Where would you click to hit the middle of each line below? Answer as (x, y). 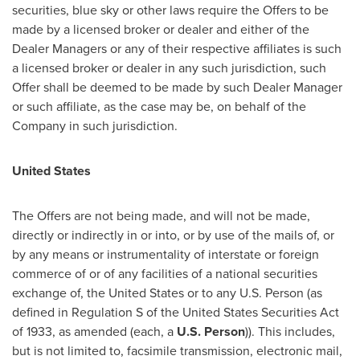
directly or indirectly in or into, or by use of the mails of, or (173, 235)
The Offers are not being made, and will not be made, (161, 216)
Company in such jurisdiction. (95, 126)
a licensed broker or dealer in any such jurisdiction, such (169, 68)
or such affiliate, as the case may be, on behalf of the (159, 106)
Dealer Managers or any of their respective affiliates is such (177, 49)
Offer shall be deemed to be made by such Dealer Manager (177, 87)
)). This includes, (290, 331)
